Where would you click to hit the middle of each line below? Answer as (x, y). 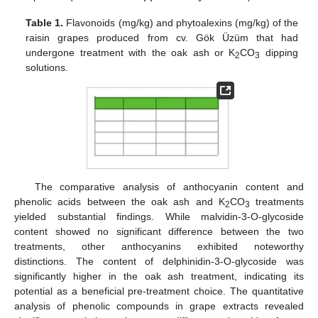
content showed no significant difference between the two (159, 231)
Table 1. (45, 22)
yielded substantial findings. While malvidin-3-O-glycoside (159, 216)
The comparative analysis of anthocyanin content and (169, 186)
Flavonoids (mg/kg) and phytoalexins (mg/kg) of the (181, 22)
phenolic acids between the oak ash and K (120, 201)
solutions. (47, 67)
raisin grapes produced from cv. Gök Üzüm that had (162, 37)
